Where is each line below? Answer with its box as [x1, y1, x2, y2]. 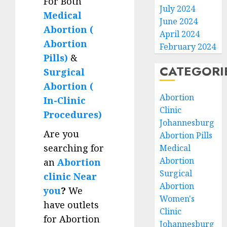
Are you [44, 128, 79, 140]
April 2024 [160, 28, 200, 40]
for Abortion [44, 213, 100, 225]
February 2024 [160, 41, 216, 52]
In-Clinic [44, 94, 86, 107]
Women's [160, 193, 195, 204]
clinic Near [44, 170, 97, 183]
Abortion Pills [160, 130, 213, 141]
